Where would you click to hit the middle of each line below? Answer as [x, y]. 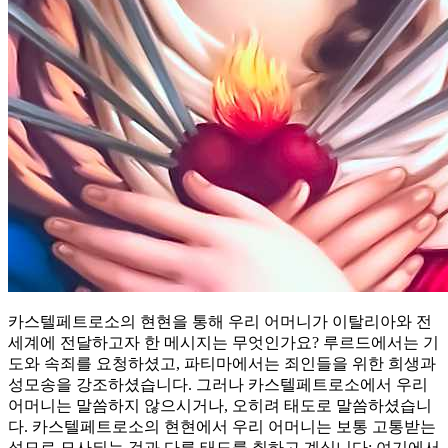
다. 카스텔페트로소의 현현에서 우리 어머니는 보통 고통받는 [222, 426]
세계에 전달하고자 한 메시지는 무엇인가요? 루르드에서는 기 [223, 342]
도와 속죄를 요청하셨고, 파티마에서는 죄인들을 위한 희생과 [222, 363]
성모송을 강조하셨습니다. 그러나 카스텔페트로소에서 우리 [218, 384]
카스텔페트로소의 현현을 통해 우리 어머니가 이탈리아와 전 [220, 321]
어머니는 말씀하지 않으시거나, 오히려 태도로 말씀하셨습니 [220, 405]
